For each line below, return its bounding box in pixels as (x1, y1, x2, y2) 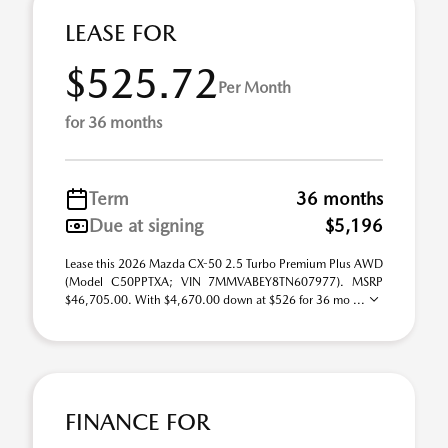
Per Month (218, 77, 291, 97)
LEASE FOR (65, 19, 176, 47)
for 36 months (65, 113, 162, 132)
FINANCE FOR (65, 408, 210, 436)
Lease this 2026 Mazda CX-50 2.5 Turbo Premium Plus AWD (65, 257, 383, 271)
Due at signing (89, 215, 203, 236)
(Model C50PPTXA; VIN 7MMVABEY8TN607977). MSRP (65, 275, 383, 289)
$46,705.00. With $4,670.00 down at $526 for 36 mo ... (65, 293, 368, 307)
